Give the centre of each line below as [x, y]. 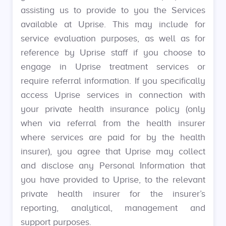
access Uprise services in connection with [113, 95]
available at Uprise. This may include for [113, 24]
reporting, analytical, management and [113, 208]
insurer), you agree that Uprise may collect [113, 151]
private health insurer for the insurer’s [113, 194]
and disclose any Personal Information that [113, 165]
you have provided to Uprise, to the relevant [113, 180]
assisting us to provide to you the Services [113, 10]
